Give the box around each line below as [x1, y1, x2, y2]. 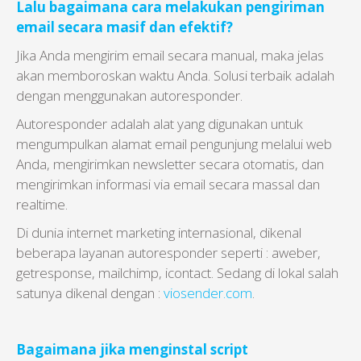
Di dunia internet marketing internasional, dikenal [16, 223, 301, 242]
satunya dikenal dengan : [16, 284, 164, 302]
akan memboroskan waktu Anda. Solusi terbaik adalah [16, 66, 334, 85]
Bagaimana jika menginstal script [16, 340, 248, 359]
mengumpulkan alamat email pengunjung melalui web [16, 135, 332, 153]
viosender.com [164, 284, 252, 302]
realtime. [16, 195, 68, 214]
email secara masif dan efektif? [16, 18, 233, 36]
